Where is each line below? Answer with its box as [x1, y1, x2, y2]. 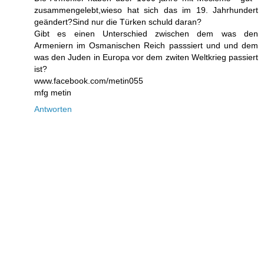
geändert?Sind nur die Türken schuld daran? [34, 17, 202, 27]
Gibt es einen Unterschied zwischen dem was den [34, 29, 258, 39]
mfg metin [34, 88, 71, 98]
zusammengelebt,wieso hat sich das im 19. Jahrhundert [34, 5, 258, 15]
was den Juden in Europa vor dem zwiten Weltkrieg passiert [34, 52, 258, 62]
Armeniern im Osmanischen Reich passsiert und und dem [34, 41, 258, 51]
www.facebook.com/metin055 [34, 76, 143, 86]
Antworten [34, 104, 72, 114]
